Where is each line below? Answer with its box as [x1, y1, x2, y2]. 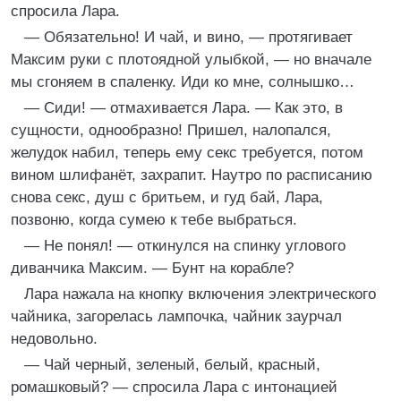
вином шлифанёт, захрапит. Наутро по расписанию [11, 166, 372, 183]
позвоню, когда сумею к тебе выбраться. [11, 211, 297, 228]
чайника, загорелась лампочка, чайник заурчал [11, 308, 342, 325]
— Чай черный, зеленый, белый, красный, [24, 356, 320, 373]
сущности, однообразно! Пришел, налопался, [11, 122, 331, 139]
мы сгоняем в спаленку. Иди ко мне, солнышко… [11, 73, 354, 90]
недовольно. [11, 330, 98, 347]
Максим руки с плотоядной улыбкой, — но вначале [11, 51, 371, 68]
